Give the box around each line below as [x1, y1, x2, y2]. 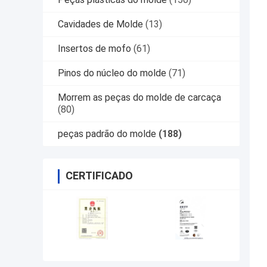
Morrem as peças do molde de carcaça [58, 92, 221, 104]
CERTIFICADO [66, 169, 133, 182]
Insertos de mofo [58, 43, 131, 55]
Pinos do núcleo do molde [58, 67, 166, 79]
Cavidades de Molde [58, 18, 143, 30]
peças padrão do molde [58, 128, 156, 140]
